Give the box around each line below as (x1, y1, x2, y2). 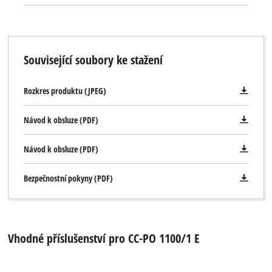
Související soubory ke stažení (23, 50, 163, 68)
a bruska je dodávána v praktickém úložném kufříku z (8, 8, 225, 21)
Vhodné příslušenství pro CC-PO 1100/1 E (8, 229, 200, 247)
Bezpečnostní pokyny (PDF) (23, 172, 113, 184)
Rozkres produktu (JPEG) (23, 84, 106, 97)
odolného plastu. (8, 24, 77, 36)
